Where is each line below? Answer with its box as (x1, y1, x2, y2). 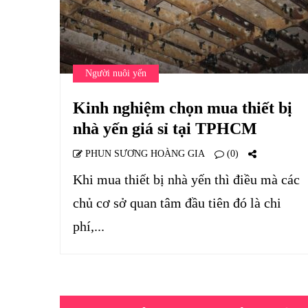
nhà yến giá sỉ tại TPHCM (73, 120, 257, 137)
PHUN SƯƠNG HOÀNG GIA (82, 148, 205, 159)
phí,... (73, 219, 104, 234)
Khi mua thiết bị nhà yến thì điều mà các (73, 172, 300, 187)
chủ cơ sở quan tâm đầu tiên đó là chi (73, 195, 281, 210)
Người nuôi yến (85, 68, 146, 78)
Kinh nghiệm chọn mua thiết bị (73, 99, 292, 117)
